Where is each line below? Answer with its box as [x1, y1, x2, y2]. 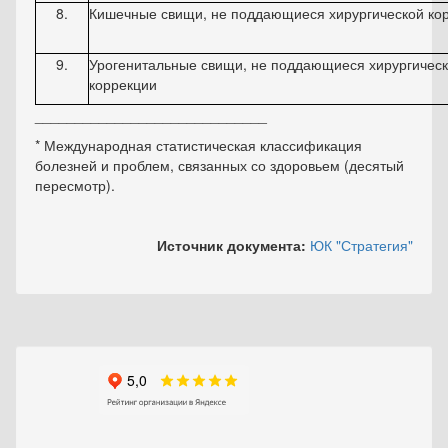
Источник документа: [157, 235, 310, 255]
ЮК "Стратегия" [310, 235, 413, 255]
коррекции [89, 74, 157, 94]
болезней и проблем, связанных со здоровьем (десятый [35, 155, 404, 175]
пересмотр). [35, 175, 115, 195]
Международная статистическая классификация [44, 135, 362, 155]
